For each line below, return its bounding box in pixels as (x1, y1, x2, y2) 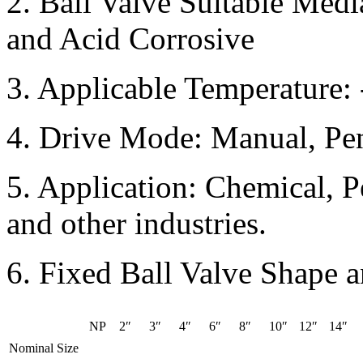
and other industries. (6, 205, 267, 241)
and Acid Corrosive (6, 20, 254, 56)
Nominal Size (9, 340, 79, 355)
